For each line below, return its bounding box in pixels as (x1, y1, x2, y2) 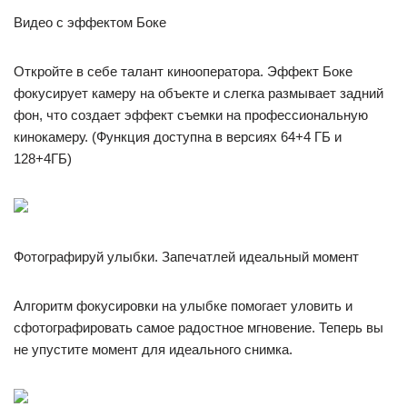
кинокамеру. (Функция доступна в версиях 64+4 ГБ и (14, 129, 342, 144)
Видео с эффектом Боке (14, 15, 166, 30)
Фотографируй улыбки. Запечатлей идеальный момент (14, 249, 359, 264)
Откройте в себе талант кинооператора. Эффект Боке (14, 64, 352, 79)
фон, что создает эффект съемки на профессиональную (14, 107, 368, 123)
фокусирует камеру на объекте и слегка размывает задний (14, 85, 383, 101)
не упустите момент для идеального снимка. (14, 342, 293, 357)
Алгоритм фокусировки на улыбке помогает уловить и (14, 298, 352, 313)
